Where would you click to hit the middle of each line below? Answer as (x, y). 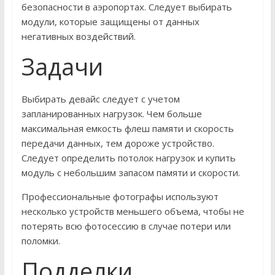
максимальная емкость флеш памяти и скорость (127, 129)
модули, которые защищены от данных (110, 22)
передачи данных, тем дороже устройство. (118, 143)
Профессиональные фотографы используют (120, 197)
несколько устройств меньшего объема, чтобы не (133, 211)
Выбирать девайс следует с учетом (100, 99)
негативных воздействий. (78, 37)
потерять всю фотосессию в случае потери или (126, 226)
